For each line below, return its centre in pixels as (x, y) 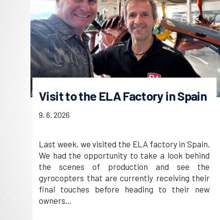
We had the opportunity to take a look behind (124, 155)
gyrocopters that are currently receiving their (124, 178)
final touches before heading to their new (124, 189)
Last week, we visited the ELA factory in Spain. (124, 144)
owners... (55, 200)
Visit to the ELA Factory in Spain (123, 95)
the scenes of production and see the (124, 166)
